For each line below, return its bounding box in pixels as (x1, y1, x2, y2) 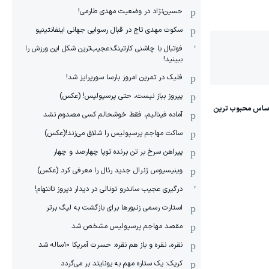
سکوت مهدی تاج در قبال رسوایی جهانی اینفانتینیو (35, 25, 183, 35)
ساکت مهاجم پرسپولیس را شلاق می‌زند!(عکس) (44, 128, 183, 139)
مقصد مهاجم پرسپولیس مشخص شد (71, 221, 183, 232)
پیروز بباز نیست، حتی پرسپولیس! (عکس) (59, 91, 183, 101)
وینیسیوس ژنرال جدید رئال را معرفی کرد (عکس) (37, 165, 183, 176)
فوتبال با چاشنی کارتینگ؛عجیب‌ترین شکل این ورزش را (25, 43, 183, 54)
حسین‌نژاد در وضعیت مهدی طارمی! (78, 6, 183, 17)
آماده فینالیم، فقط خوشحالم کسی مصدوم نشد (43, 109, 183, 120)
